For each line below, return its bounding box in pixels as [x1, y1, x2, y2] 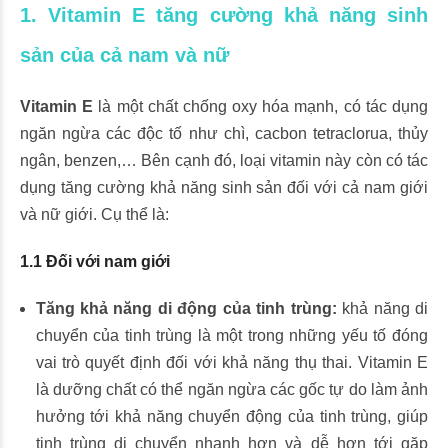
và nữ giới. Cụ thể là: [20, 206, 169, 223]
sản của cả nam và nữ [20, 44, 229, 66]
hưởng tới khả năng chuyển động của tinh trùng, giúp [35, 408, 428, 425]
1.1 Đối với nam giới [20, 253, 170, 270]
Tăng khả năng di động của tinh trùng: [35, 300, 337, 317]
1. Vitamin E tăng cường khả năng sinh [20, 4, 428, 26]
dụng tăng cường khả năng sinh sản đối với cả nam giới [20, 179, 428, 196]
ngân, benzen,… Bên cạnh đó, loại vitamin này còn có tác [20, 152, 428, 169]
